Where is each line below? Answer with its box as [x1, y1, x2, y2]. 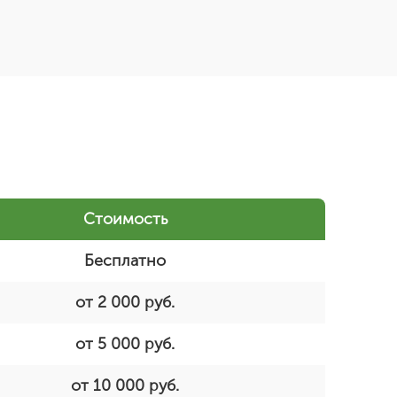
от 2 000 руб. [75, 292, 175, 312]
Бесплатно [84, 251, 166, 270]
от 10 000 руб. [71, 376, 179, 395]
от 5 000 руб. [75, 334, 175, 354]
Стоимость [82, 209, 167, 229]
